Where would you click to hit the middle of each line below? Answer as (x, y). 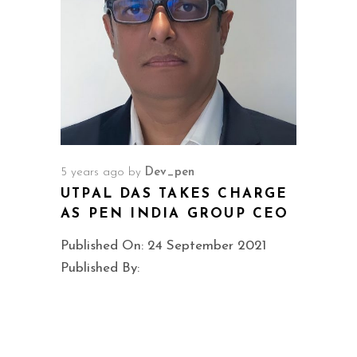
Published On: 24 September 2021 (163, 245)
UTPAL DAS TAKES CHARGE (175, 194)
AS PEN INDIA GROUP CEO (175, 214)
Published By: (100, 268)
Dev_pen (170, 172)
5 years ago (92, 172)
